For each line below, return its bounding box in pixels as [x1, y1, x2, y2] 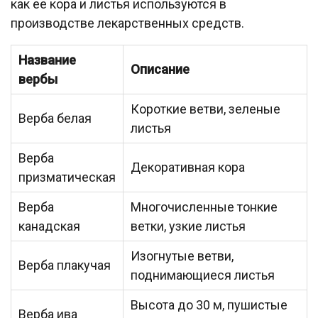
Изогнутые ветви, [131, 248, 234, 264]
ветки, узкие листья [131, 219, 246, 234]
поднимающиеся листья [131, 268, 275, 283]
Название [18, 53, 76, 68]
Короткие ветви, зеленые [131, 102, 280, 117]
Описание [131, 62, 190, 77]
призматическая [18, 170, 116, 185]
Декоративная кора [131, 160, 245, 175]
